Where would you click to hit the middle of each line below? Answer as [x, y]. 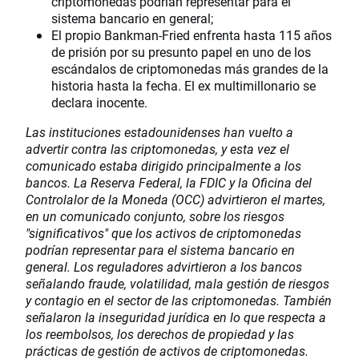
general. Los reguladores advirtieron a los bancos [164, 267]
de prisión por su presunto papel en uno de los [181, 52]
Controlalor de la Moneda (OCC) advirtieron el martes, [175, 200]
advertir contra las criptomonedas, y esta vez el [157, 149]
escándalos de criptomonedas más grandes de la [190, 69]
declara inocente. [99, 103]
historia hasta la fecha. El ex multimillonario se [184, 86]
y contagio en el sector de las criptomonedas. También [179, 301]
